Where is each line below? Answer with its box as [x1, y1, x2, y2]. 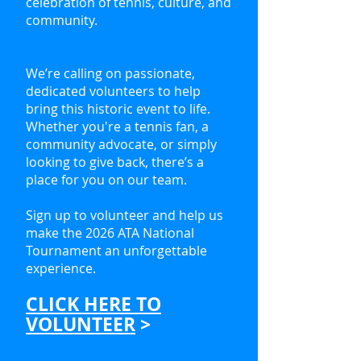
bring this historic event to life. [26, 100, 210, 118]
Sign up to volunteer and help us [26, 206, 223, 224]
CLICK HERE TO [26, 291, 161, 317]
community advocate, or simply [26, 135, 217, 153]
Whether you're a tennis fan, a [26, 118, 209, 135]
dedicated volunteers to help [26, 82, 201, 100]
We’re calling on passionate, [26, 64, 195, 82]
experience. [26, 259, 99, 277]
